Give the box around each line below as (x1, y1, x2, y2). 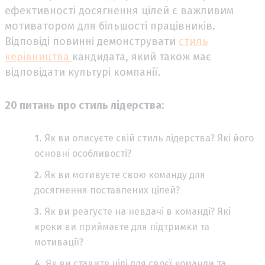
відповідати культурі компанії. (5, 65, 161, 79)
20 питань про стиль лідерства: (5, 98, 164, 112)
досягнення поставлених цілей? (34, 184, 180, 196)
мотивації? (34, 236, 83, 248)
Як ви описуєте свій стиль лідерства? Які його (44, 132, 254, 144)
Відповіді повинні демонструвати (5, 34, 179, 48)
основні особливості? (34, 147, 131, 159)
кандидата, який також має (72, 50, 211, 63)
